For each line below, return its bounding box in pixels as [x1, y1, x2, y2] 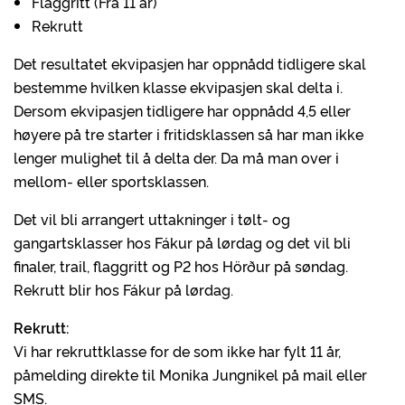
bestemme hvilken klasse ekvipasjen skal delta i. [14, 77, 343, 97]
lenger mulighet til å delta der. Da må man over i [14, 147, 339, 167]
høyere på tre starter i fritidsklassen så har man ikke [14, 124, 363, 144]
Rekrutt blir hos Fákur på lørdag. [14, 279, 233, 299]
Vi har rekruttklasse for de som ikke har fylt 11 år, [14, 341, 341, 361]
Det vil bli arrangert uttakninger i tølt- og [14, 209, 290, 229]
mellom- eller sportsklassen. [14, 171, 209, 191]
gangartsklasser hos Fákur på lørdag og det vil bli [14, 232, 351, 252]
